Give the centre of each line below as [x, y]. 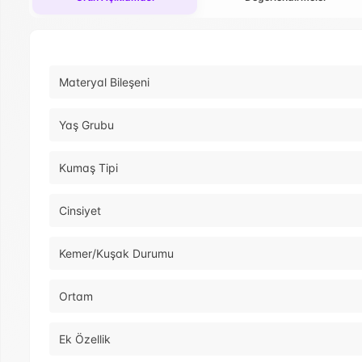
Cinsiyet [80, 211]
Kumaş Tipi [88, 168]
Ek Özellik [85, 339]
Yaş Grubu [86, 125]
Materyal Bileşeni [104, 82]
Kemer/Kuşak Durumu [116, 254]
